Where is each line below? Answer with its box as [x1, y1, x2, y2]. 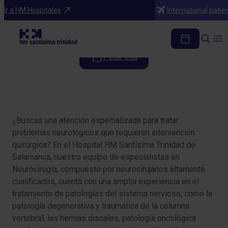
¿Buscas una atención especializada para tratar [12, 116, 179, 125]
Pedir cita [103, 52, 137, 62]
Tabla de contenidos [23, 88, 88, 96]
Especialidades [12, 5, 56, 12]
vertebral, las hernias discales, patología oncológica [12, 213, 196, 223]
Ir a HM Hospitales [4, 6, 61, 14]
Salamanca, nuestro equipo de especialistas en [12, 152, 180, 162]
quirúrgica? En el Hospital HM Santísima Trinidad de [12, 140, 195, 150]
